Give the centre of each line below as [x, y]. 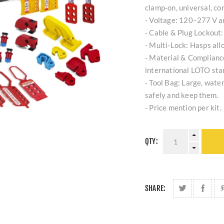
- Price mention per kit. [183, 107]
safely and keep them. [182, 95]
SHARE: [155, 188]
